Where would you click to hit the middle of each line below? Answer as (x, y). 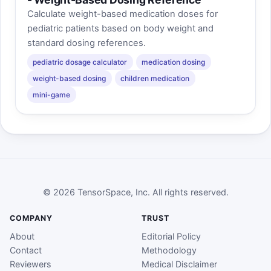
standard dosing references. (86, 43)
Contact (26, 250)
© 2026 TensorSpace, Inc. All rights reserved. (135, 192)
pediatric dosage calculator (80, 62)
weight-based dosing (70, 78)
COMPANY (31, 218)
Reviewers (31, 264)
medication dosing (174, 62)
